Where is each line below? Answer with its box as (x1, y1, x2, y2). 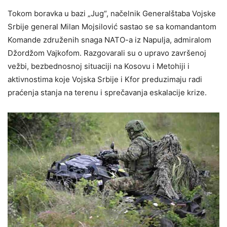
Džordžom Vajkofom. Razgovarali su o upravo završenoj (8, 48, 206, 58)
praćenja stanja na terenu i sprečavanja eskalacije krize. (8, 87, 211, 97)
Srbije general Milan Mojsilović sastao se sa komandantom (8, 21, 216, 31)
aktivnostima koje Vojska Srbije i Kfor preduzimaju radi (8, 74, 202, 84)
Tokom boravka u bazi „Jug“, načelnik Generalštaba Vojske (8, 8, 216, 18)
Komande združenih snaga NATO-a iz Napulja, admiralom (8, 34, 211, 45)
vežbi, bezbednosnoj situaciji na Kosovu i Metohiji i (8, 61, 190, 71)
